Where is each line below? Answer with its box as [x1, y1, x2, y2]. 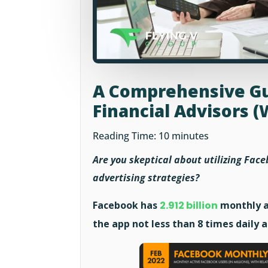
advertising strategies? [93, 171, 200, 185]
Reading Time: [93, 129, 159, 143]
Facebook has [93, 199, 160, 212]
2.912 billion [160, 199, 218, 213]
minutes [172, 129, 209, 143]
